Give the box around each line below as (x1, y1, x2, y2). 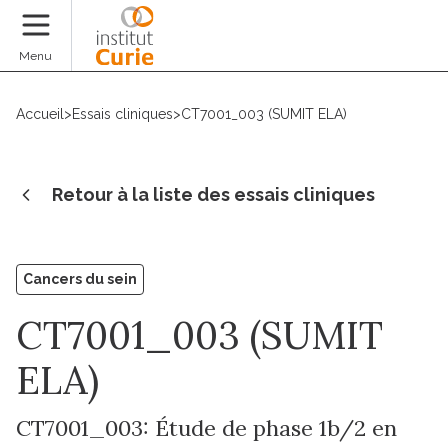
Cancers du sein (23, 271, 137, 287)
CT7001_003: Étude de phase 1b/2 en (16, 414, 397, 442)
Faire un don (323, 38, 432, 59)
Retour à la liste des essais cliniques (52, 184, 375, 205)
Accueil (16, 106, 64, 122)
